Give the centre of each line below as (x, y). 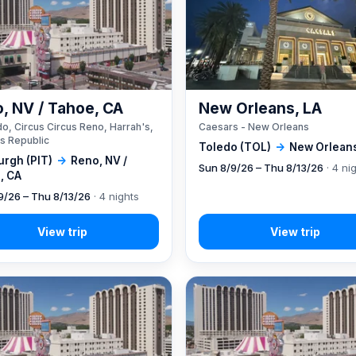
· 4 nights (115, 196)
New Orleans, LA (261, 108)
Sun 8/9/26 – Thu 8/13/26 (261, 167)
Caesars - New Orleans (254, 126)
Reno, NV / (99, 160)
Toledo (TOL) (235, 147)
